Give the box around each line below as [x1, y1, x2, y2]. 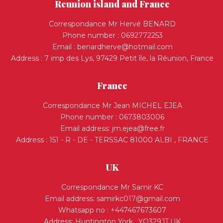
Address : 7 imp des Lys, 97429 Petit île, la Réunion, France [11, 54, 214, 63]
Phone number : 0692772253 [62, 31, 163, 40]
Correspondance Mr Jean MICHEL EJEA [42, 101, 182, 110]
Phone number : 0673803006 [60, 112, 164, 121]
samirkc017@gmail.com [96, 194, 180, 203]
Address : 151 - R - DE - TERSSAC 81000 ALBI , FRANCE [16, 135, 209, 144]
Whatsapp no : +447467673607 [58, 206, 166, 215]
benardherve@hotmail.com [77, 42, 173, 51]
